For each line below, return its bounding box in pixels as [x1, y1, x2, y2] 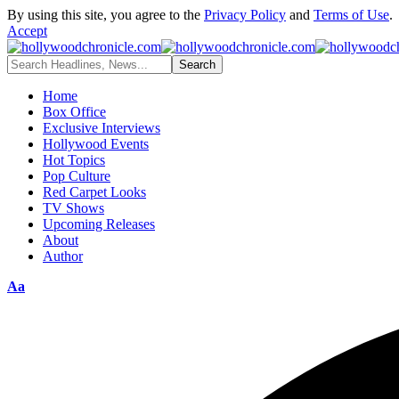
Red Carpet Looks [43, 184, 146, 199]
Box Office [43, 104, 106, 119]
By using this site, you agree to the [7, 7, 204, 22]
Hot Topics [43, 152, 105, 167]
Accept [7, 23, 47, 38]
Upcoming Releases [43, 216, 155, 232]
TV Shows [43, 200, 104, 216]
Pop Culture [43, 168, 110, 183]
